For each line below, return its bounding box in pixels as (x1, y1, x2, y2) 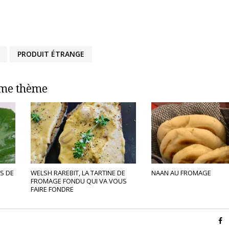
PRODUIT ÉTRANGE (17, 49, 84, 59)
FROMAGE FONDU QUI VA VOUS (30, 176, 127, 186)
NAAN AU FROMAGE (151, 168, 211, 177)
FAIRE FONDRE (30, 185, 74, 194)
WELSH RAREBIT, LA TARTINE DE (30, 168, 125, 177)
